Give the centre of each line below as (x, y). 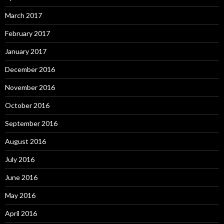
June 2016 (21, 177)
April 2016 (21, 213)
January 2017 (26, 51)
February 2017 (27, 33)
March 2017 (23, 15)
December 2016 (30, 69)
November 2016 (30, 87)
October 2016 (27, 105)
